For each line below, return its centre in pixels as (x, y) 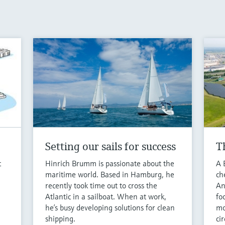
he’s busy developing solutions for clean (110, 207)
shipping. (61, 218)
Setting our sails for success (111, 146)
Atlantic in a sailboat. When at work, (106, 196)
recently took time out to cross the (101, 185)
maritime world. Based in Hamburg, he (110, 174)
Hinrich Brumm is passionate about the (110, 163)
